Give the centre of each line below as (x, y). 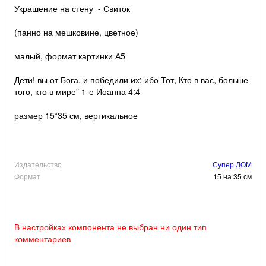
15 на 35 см (232, 176)
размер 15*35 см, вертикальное (76, 115)
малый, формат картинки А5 (70, 56)
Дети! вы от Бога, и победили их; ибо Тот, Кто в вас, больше (131, 79)
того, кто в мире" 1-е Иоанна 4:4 (77, 91)
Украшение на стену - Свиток (72, 8)
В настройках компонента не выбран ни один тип (110, 227)
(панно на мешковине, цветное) (76, 32)
